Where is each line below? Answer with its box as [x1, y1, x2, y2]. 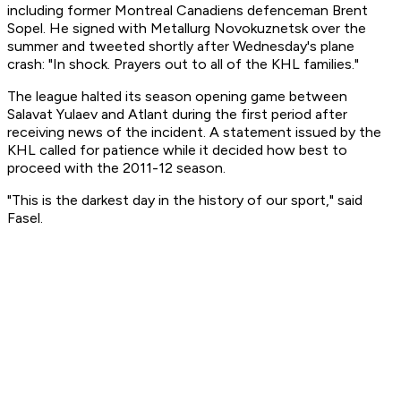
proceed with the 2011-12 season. [7, 159, 226, 177]
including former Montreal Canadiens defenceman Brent [7, 2, 368, 20]
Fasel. [7, 209, 43, 227]
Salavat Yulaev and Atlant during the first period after [7, 106, 347, 124]
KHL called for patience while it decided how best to [7, 141, 347, 159]
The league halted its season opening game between [7, 88, 347, 106]
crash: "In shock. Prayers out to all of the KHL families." [7, 55, 359, 73]
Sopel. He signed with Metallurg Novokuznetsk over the [7, 20, 366, 38]
